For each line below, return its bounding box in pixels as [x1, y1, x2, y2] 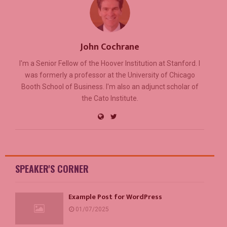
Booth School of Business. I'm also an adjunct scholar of [21, 82, 199, 91]
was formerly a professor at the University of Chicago [24, 70, 195, 79]
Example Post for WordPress [68, 191, 162, 203]
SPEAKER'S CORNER [15, 162, 89, 175]
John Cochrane [80, 39, 139, 55]
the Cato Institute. [81, 94, 138, 102]
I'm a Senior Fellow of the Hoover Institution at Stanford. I [19, 59, 200, 67]
